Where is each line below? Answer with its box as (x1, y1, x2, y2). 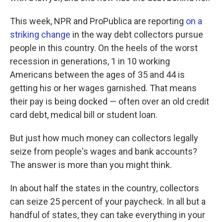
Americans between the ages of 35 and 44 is (10, 69, 185, 80)
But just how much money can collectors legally (10, 133, 198, 143)
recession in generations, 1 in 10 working (10, 56, 170, 66)
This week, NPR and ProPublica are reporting (10, 16, 186, 26)
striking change (10, 29, 70, 40)
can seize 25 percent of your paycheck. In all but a (10, 196, 206, 207)
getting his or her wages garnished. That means (10, 83, 197, 93)
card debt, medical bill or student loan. (10, 110, 158, 120)
